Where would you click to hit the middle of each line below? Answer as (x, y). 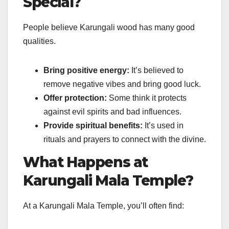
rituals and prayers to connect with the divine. (125, 139)
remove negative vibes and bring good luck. (122, 84)
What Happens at (86, 162)
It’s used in (163, 125)
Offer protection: (75, 98)
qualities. (39, 41)
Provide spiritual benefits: (93, 125)
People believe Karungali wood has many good (109, 27)
